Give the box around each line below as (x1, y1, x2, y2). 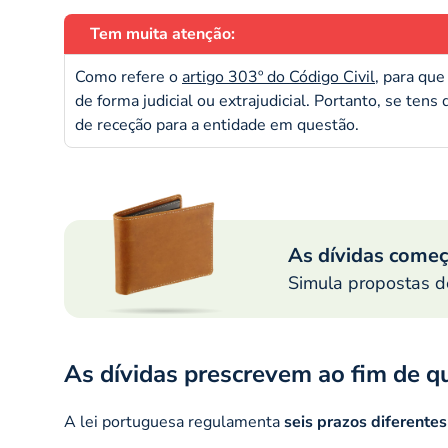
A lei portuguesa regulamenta (64, 411, 284, 433)
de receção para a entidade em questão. (75, 114, 359, 137)
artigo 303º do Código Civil (182, 66, 375, 89)
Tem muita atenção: (90, 23, 235, 46)
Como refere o (75, 66, 182, 89)
